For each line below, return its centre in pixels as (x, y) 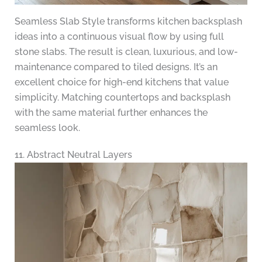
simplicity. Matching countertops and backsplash (122, 98)
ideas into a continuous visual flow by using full (119, 37)
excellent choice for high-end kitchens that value (121, 82)
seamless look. (47, 128)
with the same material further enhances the (111, 113)
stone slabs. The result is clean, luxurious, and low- (126, 52)
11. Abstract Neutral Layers (73, 155)
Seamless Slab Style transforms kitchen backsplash (128, 22)
